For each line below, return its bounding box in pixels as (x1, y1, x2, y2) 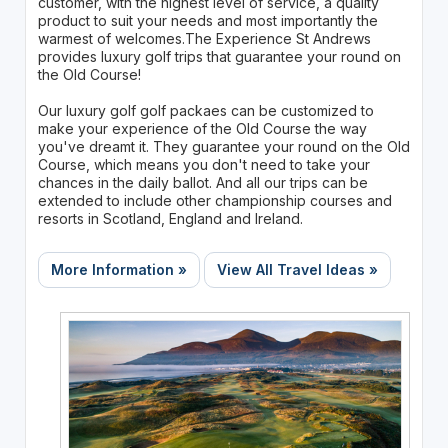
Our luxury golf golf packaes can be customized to (37, 101, 374, 119)
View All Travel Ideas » (216, 260, 378, 278)
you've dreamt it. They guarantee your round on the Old (37, 137, 410, 155)
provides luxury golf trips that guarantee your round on (37, 47, 401, 65)
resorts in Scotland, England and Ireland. (37, 209, 303, 227)
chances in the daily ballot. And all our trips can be (37, 173, 368, 191)
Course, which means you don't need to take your (37, 155, 370, 173)
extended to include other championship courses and (37, 191, 392, 209)
